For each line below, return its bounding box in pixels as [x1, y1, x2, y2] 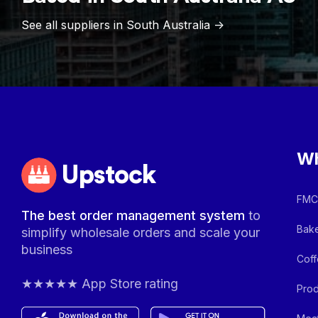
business [21, 242, 73, 257]
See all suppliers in [21, 18, 126, 32]
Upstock [61, 163, 156, 188]
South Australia [126, 18, 210, 32]
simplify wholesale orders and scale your [21, 225, 261, 240]
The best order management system [21, 208, 249, 223]
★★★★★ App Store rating [21, 276, 179, 291]
